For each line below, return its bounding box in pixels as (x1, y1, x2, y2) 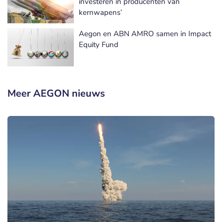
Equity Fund (79, 40, 118, 50)
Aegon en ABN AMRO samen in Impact (79, 29, 211, 39)
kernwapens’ (79, 7, 122, 18)
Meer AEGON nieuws (7, 87, 105, 101)
